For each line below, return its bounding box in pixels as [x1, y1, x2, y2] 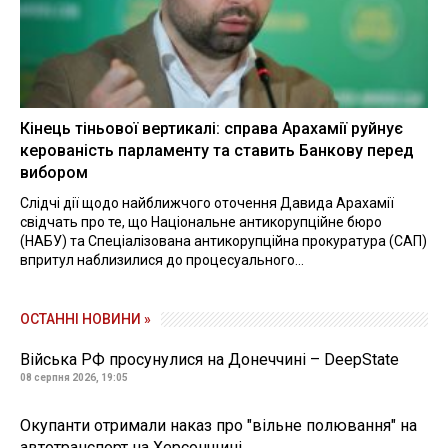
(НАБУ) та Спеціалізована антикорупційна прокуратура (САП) [20, 233, 427, 250]
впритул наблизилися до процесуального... [20, 252, 304, 269]
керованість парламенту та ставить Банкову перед [20, 141, 414, 161]
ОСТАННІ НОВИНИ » [20, 311, 151, 328]
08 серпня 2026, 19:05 [20, 372, 128, 384]
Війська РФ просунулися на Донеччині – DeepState [20, 350, 399, 370]
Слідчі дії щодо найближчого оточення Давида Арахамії [20, 195, 394, 212]
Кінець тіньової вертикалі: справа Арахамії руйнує [20, 119, 403, 139]
